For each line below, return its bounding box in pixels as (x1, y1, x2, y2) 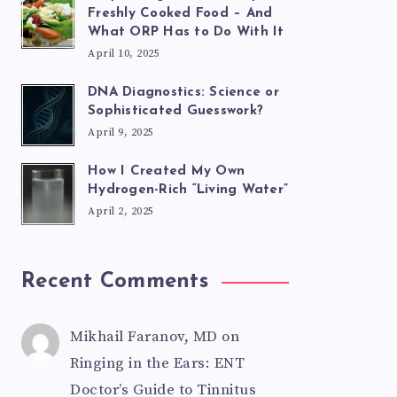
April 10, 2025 (88, 47, 160, 60)
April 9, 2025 (88, 126, 154, 139)
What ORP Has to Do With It (88, 26, 284, 39)
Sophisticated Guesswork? (88, 105, 263, 118)
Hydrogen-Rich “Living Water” (88, 183, 288, 197)
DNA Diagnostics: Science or (88, 86, 279, 99)
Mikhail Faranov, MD (70, 327, 218, 346)
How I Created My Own (88, 165, 245, 178)
